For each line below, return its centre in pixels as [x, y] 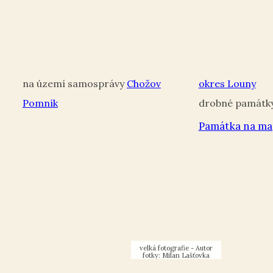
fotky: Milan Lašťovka [176, 256]
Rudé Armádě [176, 237]
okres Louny [227, 84]
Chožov [144, 84]
